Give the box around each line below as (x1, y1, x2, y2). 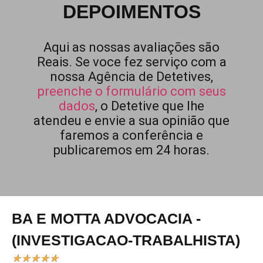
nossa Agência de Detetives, (50, 69, 213, 84)
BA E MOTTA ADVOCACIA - (12, 210, 201, 227)
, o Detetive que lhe (95, 99, 204, 113)
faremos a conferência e (60, 128, 203, 143)
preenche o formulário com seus (37, 84, 226, 99)
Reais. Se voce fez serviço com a (36, 55, 227, 69)
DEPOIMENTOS (62, 1, 201, 22)
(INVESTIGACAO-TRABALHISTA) (12, 232, 240, 248)
